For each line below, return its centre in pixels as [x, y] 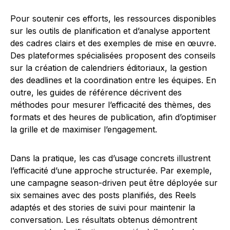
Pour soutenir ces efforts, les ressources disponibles [113, 19]
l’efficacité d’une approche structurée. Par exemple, [111, 171]
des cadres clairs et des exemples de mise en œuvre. [113, 43]
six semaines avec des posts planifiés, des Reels [103, 195]
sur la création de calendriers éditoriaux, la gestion [109, 68]
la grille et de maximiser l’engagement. [84, 130]
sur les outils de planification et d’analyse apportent [110, 31]
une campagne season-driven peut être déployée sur [114, 183]
